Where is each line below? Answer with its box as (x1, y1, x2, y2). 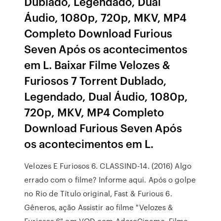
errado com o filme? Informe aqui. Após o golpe (24, 174, 196, 185)
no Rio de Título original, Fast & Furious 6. (24, 188, 172, 199)
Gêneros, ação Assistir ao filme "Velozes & (24, 202, 173, 213)
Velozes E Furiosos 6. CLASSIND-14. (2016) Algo (24, 160, 191, 171)
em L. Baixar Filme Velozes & (24, 57, 171, 72)
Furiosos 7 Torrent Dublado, (24, 73, 167, 88)
